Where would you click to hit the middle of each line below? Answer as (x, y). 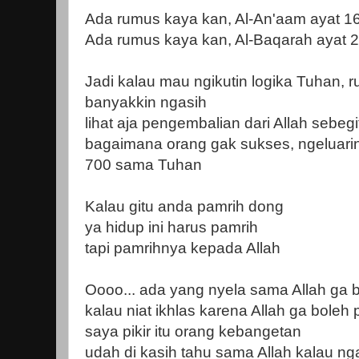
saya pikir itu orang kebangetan (193, 332)
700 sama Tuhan (143, 165)
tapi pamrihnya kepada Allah (183, 248)
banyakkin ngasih (146, 103)
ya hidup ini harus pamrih (171, 228)
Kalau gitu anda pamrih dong (184, 207)
